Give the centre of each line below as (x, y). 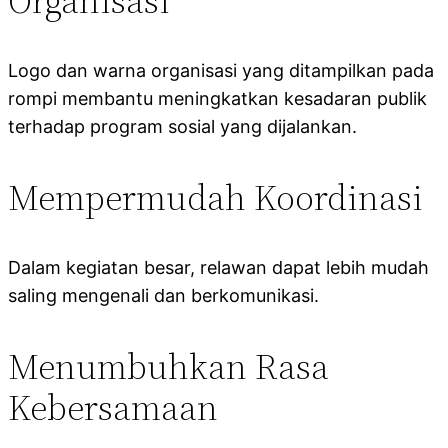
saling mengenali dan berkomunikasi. (163, 295)
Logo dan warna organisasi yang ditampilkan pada (221, 70)
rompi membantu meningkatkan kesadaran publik (217, 98)
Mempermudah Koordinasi (215, 197)
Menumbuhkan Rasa (168, 366)
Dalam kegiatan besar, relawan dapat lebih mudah (218, 267)
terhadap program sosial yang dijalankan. (182, 126)
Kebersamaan (113, 407)
